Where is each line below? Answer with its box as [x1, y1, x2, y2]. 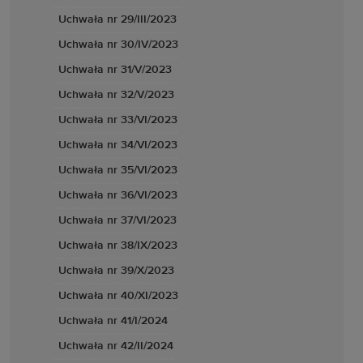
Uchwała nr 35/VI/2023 [58, 164, 177, 176]
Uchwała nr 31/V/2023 [58, 64, 172, 75]
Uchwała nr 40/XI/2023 [58, 290, 178, 301]
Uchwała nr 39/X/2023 [58, 265, 174, 276]
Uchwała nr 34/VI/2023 [58, 139, 177, 151]
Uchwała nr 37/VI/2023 [58, 215, 177, 226]
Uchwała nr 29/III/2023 [58, 14, 177, 25]
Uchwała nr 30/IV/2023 [58, 39, 178, 50]
